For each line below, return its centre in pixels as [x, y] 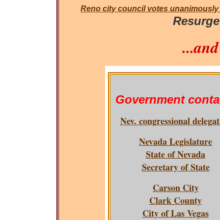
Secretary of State [176, 167]
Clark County [176, 200]
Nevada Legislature [176, 141]
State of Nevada [176, 154]
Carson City [176, 188]
